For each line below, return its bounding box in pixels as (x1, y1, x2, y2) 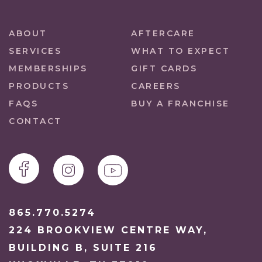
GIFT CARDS (131, 63, 197, 74)
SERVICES (9, 46, 61, 57)
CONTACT (9, 116, 62, 127)
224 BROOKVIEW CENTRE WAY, (9, 225, 208, 236)
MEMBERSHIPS (9, 63, 88, 74)
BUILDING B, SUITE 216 (9, 242, 157, 254)
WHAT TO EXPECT (131, 46, 230, 57)
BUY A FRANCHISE (131, 98, 230, 109)
